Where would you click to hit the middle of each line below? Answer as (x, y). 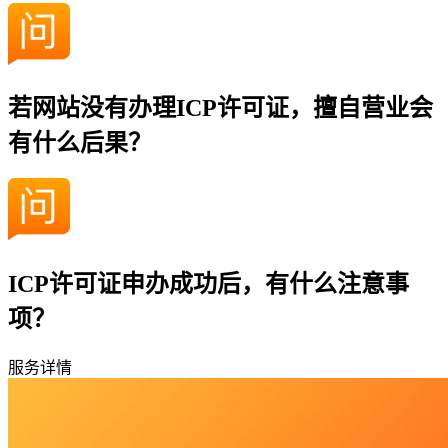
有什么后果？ (80, 143)
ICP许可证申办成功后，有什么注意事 (208, 284)
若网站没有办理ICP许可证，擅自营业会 (220, 108)
